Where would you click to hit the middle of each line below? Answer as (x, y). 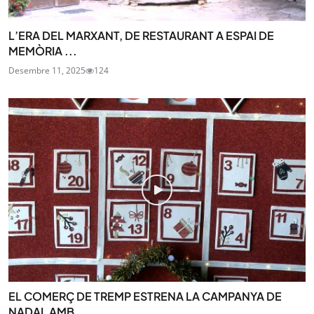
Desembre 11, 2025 (47, 70)
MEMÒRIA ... (43, 50)
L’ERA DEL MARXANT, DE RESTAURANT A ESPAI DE (141, 35)
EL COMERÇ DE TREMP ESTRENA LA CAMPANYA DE (145, 296)
